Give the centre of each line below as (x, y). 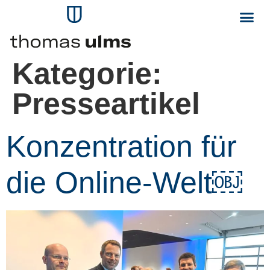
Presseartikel (106, 103)
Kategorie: (87, 73)
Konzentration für (121, 146)
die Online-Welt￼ (124, 182)
